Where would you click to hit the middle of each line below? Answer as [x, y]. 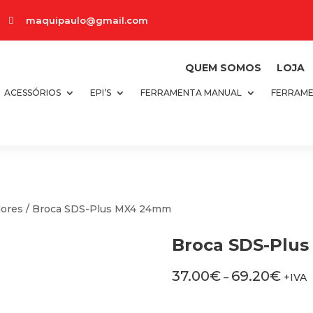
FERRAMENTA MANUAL [191, 93]
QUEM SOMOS [223, 68]
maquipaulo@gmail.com [87, 20]
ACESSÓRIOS [32, 93]
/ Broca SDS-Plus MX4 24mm [97, 209]
